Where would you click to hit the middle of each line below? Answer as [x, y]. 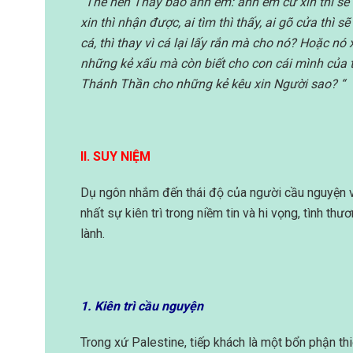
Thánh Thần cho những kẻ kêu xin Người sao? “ [213, 84]
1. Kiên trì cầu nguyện [142, 307]
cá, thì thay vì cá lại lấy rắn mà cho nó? [188, 43]
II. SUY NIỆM [115, 157]
